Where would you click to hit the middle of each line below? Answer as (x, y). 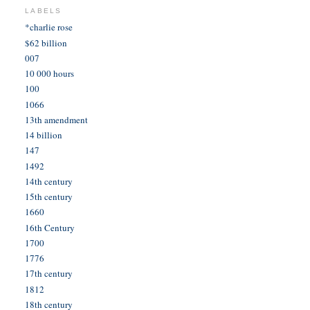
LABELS (43, 10)
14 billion (44, 135)
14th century (49, 181)
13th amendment (57, 119)
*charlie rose (49, 27)
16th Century (50, 227)
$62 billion (46, 43)
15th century (49, 197)
